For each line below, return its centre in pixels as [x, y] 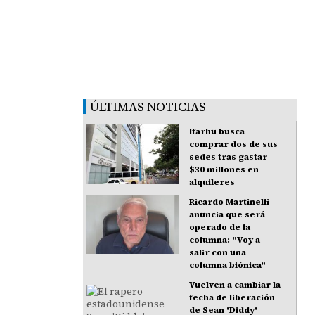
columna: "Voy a [225, 240]
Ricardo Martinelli [230, 202]
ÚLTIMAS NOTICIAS [148, 107]
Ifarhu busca [217, 132]
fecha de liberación [232, 298]
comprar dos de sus [234, 144]
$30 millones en [224, 170]
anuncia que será [227, 215]
